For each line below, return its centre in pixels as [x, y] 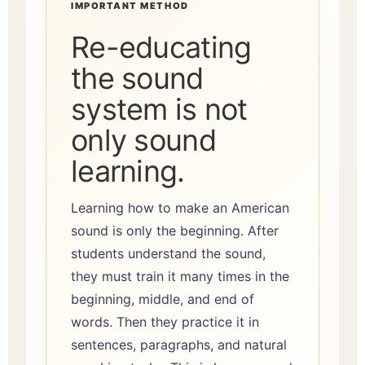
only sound [143, 140]
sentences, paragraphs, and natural [179, 344]
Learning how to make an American [180, 207]
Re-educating [161, 47]
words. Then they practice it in [165, 321]
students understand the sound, [168, 253]
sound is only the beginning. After [175, 230]
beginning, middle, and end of [163, 299]
